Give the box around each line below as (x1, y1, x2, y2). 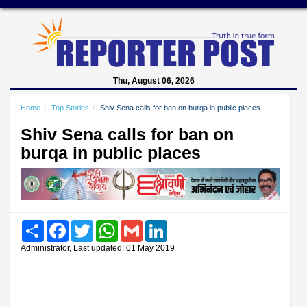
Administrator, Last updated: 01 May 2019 (21, 243, 175, 253)
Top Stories (51, 103, 89, 112)
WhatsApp (118, 219, 159, 230)
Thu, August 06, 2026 (112, 76, 195, 86)
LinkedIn (167, 219, 201, 230)
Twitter (93, 219, 119, 230)
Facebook (69, 219, 108, 230)
